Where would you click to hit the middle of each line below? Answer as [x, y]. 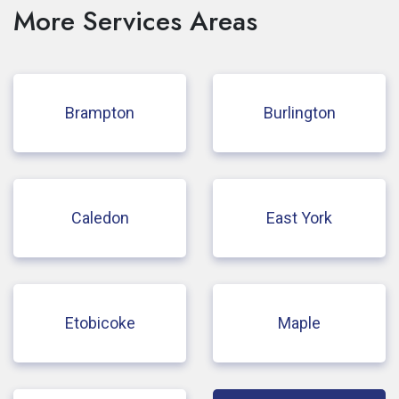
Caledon [100, 217]
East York [299, 217]
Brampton [100, 112]
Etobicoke [100, 322]
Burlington [299, 112]
